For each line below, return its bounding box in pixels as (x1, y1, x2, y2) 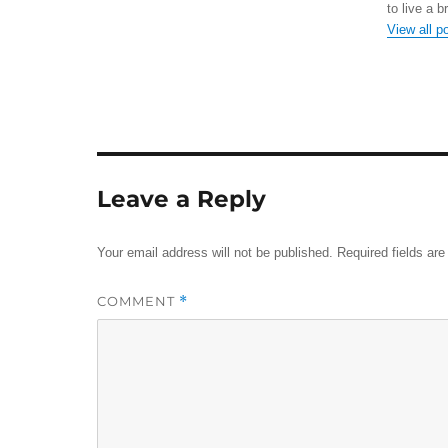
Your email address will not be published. (96, 245, 333, 261)
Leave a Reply (96, 185, 266, 214)
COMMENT (96, 293, 179, 310)
